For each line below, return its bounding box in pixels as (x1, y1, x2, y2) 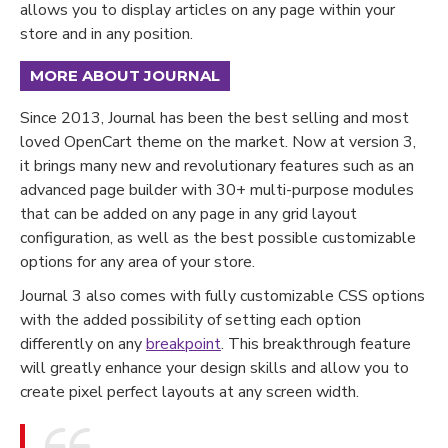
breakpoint (146, 332, 221, 355)
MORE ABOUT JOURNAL (30, 65, 220, 85)
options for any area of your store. (20, 250, 255, 273)
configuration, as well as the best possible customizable (20, 226, 416, 249)
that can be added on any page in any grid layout (20, 202, 357, 225)
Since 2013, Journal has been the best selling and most (20, 106, 409, 129)
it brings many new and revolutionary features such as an (20, 154, 414, 177)
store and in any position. (20, 22, 193, 45)
